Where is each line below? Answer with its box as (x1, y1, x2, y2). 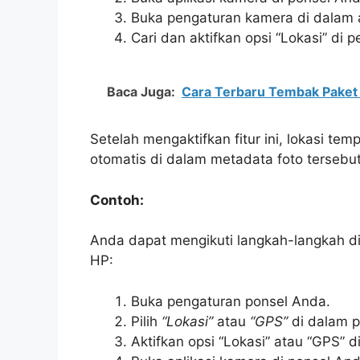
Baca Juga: (107, 84, 175, 100)
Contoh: (90, 191, 144, 208)
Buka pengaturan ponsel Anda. (131, 292, 330, 309)
